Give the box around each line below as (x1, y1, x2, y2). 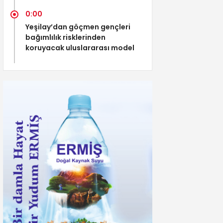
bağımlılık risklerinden (25, 32, 106, 42)
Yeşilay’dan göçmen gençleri (25, 21, 130, 32)
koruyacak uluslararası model (25, 42, 134, 53)
